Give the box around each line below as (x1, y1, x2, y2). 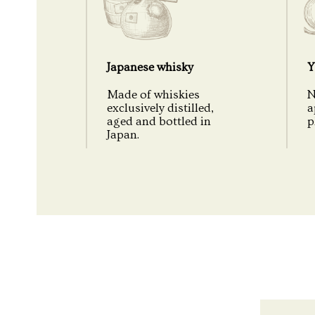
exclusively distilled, (107, 101, 214, 115)
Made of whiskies (107, 88, 200, 101)
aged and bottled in (107, 115, 211, 128)
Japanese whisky (107, 60, 193, 74)
